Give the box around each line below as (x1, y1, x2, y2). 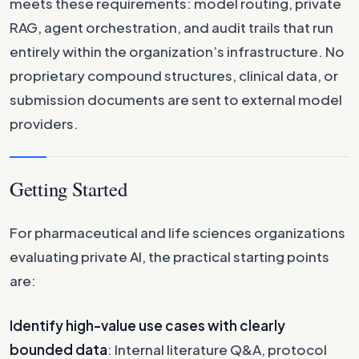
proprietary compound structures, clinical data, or (10, 66, 338, 84)
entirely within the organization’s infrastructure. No (10, 42, 345, 60)
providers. (10, 114, 79, 132)
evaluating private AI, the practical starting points (10, 247, 329, 265)
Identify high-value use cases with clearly (10, 316, 285, 334)
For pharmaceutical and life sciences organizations (10, 223, 345, 241)
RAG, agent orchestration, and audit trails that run (10, 18, 333, 36)
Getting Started (10, 175, 127, 202)
